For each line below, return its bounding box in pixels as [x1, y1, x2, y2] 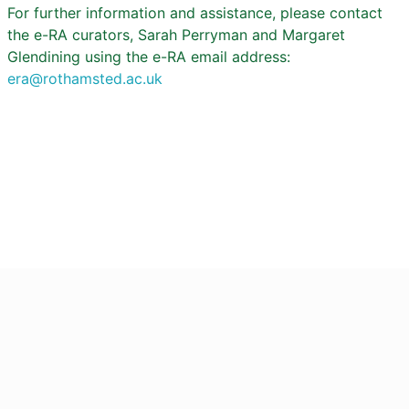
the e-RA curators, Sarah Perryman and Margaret [7, 26, 345, 44]
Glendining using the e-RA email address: [7, 47, 290, 66]
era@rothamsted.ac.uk [7, 69, 163, 88]
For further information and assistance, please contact [7, 4, 383, 22]
